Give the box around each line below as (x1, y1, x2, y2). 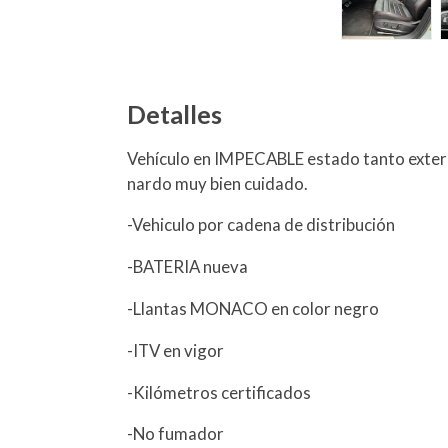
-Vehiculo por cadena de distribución (127, 214, 396, 236)
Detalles (127, 98, 223, 129)
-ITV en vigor (127, 339, 225, 361)
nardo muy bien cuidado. (127, 172, 309, 194)
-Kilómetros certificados (127, 381, 312, 403)
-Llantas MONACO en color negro (127, 297, 380, 319)
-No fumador (127, 423, 225, 445)
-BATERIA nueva (127, 256, 249, 278)
